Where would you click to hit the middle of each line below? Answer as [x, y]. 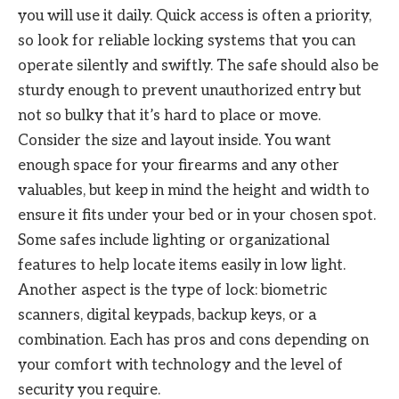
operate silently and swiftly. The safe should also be [198, 65]
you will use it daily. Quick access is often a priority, [195, 16]
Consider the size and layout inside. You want [175, 140]
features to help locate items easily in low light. [182, 265]
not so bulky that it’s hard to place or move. [169, 115]
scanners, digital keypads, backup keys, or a [167, 315]
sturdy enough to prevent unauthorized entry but [190, 90]
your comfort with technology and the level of [180, 365]
